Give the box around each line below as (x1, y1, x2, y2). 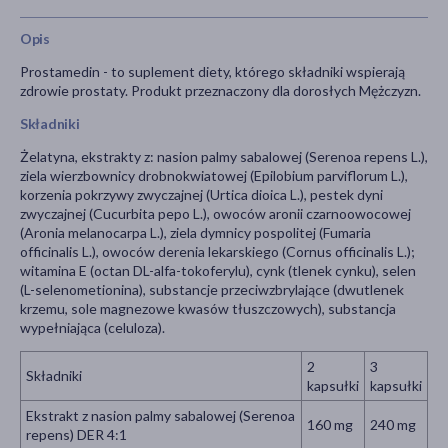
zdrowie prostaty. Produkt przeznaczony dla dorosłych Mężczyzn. (20, 82, 421, 100)
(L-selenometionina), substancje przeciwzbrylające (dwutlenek (20, 281, 404, 299)
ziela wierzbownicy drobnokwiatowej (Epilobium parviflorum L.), (20, 167, 408, 185)
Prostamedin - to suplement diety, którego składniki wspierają (20, 63, 405, 81)
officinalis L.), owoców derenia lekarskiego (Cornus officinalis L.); (20, 243, 415, 261)
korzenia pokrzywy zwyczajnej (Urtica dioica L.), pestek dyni (20, 186, 383, 204)
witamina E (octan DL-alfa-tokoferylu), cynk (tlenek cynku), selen (20, 262, 416, 280)
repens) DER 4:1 (26, 426, 127, 444)
